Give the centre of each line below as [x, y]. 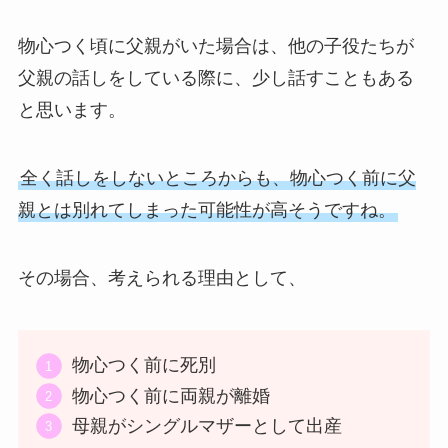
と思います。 [71, 110]
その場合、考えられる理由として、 [161, 277]
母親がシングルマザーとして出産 [206, 426]
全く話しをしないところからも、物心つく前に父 [217, 178]
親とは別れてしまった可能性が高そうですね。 [206, 210]
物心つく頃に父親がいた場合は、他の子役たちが [215, 46]
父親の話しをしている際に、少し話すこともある [215, 78]
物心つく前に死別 [143, 365]
